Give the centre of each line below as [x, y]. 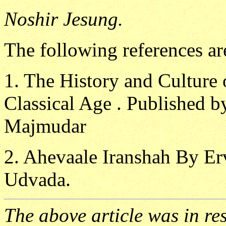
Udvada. [37, 180]
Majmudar [45, 126]
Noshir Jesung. [64, 19]
